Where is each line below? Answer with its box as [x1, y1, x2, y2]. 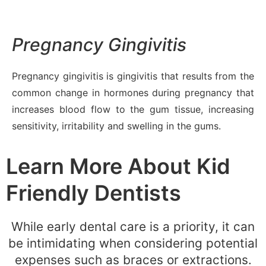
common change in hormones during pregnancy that [12, 86, 254, 99]
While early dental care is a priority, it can [11, 218, 255, 234]
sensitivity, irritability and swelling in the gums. [12, 119, 221, 132]
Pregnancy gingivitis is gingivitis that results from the [12, 69, 254, 82]
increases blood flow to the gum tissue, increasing [12, 103, 254, 115]
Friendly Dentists [6, 179, 181, 206]
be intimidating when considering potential [8, 235, 258, 251]
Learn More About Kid [6, 153, 230, 179]
